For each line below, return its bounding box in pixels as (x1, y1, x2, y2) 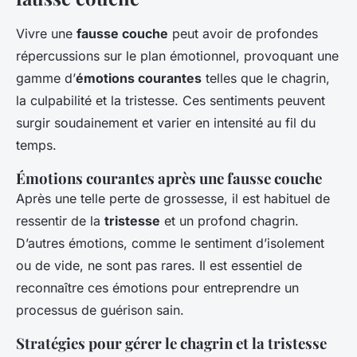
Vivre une (16, 25, 76, 41)
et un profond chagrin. (160, 212, 299, 229)
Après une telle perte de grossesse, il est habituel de (16, 190, 330, 206)
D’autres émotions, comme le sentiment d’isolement (16, 234, 324, 251)
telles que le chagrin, (202, 69, 330, 86)
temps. (16, 136, 57, 153)
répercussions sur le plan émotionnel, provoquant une (16, 47, 339, 64)
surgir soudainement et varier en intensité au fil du (16, 114, 316, 131)
